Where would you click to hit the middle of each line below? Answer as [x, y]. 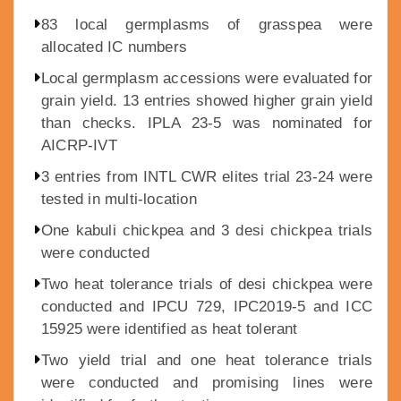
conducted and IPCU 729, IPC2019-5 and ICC [207, 307]
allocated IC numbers [114, 47]
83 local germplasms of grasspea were [207, 25]
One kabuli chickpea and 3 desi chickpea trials [207, 231]
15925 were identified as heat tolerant [170, 329]
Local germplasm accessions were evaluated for [207, 79]
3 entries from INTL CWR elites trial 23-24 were [207, 177]
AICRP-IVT [79, 146]
